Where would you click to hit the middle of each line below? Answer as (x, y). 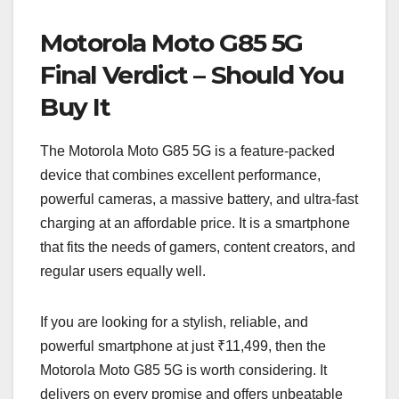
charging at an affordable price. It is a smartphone (195, 224)
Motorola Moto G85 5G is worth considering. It (183, 370)
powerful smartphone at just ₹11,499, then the (183, 346)
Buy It (75, 107)
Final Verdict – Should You (192, 75)
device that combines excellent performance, (180, 175)
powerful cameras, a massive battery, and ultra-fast (199, 199)
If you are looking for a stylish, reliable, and (174, 322)
